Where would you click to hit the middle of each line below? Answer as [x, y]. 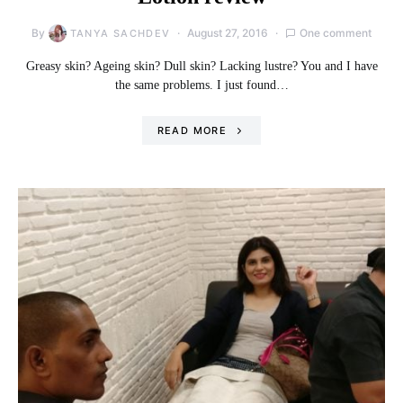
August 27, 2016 [228, 33]
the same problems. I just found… [201, 85]
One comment [336, 33]
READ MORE [192, 131]
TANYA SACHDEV [120, 34]
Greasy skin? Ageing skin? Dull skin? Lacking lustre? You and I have [201, 67]
